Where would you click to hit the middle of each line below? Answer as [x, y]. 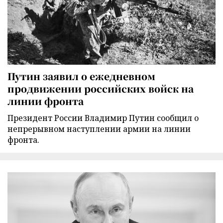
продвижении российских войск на [101, 88]
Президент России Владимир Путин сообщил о [103, 118]
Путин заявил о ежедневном [81, 76]
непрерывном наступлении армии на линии [99, 129]
